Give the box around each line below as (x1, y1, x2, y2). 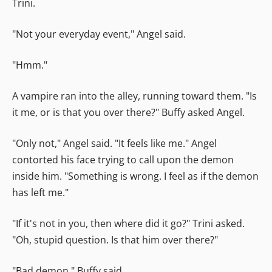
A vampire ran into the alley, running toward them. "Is (12, 89, 257, 103)
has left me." (12, 185, 69, 199)
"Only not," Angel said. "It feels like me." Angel (12, 136, 217, 150)
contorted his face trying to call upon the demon (12, 152, 234, 166)
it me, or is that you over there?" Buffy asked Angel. (12, 105, 245, 119)
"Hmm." (12, 58, 47, 72)
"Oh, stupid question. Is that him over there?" (12, 233, 218, 246)
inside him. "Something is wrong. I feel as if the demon (12, 169, 259, 183)
